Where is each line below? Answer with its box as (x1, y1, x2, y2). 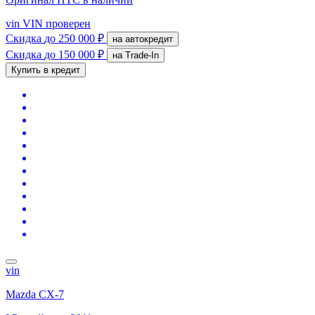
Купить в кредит (11, 64, 80, 75)
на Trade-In (125, 49, 159, 60)
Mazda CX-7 (6, 288, 64, 300)
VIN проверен (20, 17, 91, 30)
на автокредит (125, 33, 173, 44)
